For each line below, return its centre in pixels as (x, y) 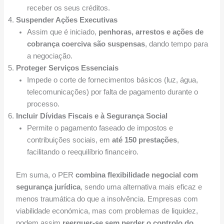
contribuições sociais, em (69, 140)
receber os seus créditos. (68, 8)
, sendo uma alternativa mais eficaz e (141, 187)
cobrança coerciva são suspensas (86, 44)
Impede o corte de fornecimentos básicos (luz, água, (112, 80)
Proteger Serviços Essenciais (67, 68)
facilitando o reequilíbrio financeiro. (82, 152)
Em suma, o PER (45, 175)
